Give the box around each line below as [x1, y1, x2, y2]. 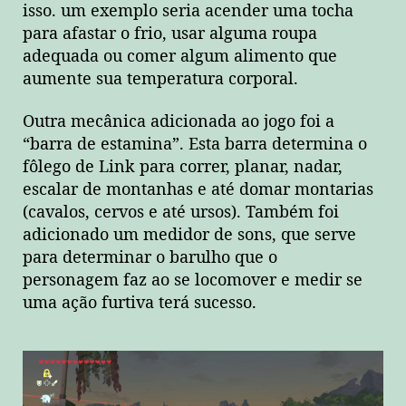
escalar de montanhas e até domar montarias [23, 179, 373, 201]
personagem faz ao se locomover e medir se [23, 270, 362, 292]
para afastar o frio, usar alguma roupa [23, 23, 317, 44]
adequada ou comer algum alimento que [23, 45, 337, 67]
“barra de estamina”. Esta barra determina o [23, 134, 367, 156]
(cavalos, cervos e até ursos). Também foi [23, 202, 339, 224]
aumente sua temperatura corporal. [23, 68, 298, 90]
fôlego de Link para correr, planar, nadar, [23, 157, 343, 179]
